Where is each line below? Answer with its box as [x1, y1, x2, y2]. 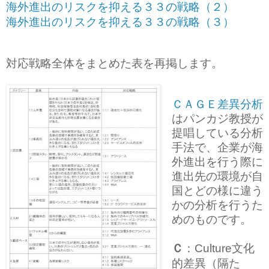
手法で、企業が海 [171, 139, 263, 154]
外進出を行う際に [171, 153, 263, 169]
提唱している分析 [171, 124, 263, 140]
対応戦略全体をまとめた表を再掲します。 [6, 55, 223, 70]
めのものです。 [171, 211, 252, 226]
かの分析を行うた [171, 196, 263, 212]
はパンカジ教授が [171, 110, 263, 125]
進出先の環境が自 [171, 168, 263, 183]
